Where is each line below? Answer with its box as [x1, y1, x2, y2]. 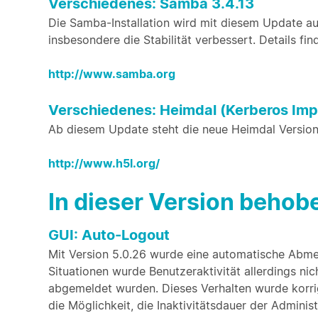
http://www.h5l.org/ [48, 156, 160, 170]
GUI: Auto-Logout [48, 226, 170, 243]
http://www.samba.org [48, 67, 175, 81]
